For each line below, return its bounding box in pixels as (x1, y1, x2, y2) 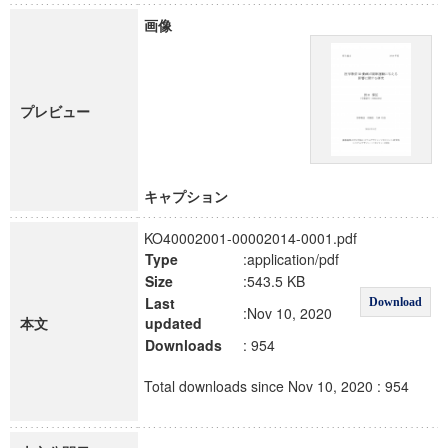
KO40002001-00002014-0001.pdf (144, 228, 357, 248)
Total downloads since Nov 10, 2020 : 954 (144, 376, 409, 396)
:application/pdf (243, 249, 339, 269)
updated (145, 313, 202, 333)
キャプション (144, 186, 228, 206)
